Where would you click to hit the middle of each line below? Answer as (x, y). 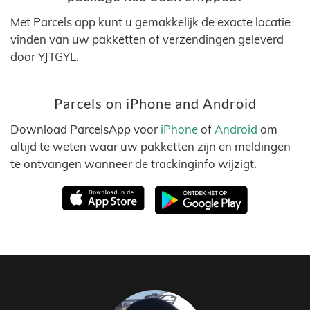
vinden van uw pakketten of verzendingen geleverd (147, 39)
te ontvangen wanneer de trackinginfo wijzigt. (134, 164)
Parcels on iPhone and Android (155, 103)
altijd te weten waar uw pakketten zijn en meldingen (151, 146)
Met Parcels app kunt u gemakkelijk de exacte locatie (151, 22)
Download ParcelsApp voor (85, 129)
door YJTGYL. (45, 56)
